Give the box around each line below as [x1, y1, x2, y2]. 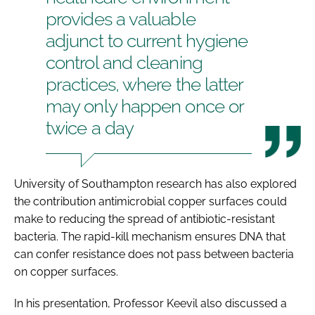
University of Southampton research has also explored [14, 176, 297, 191]
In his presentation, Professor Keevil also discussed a [14, 296, 287, 310]
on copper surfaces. [14, 264, 118, 278]
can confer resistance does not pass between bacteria [14, 247, 294, 261]
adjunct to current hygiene [46, 30, 248, 51]
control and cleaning [46, 51, 202, 73]
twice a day [46, 117, 134, 139]
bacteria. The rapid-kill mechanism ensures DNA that [14, 229, 285, 243]
